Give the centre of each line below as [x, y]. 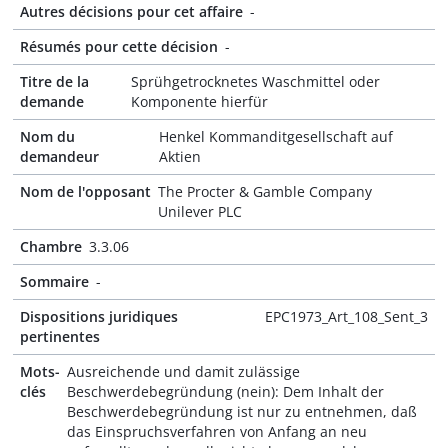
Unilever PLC [200, 211]
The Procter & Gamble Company [265, 191]
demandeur [59, 156]
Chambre [51, 246]
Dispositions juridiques [99, 316]
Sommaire [54, 281]
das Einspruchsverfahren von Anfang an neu [217, 431]
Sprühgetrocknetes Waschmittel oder [256, 81]
